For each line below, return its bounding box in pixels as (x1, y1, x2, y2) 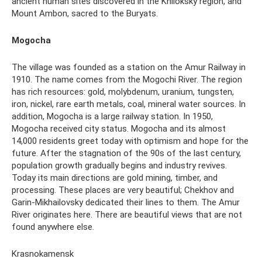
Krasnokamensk (12, 248, 74, 259)
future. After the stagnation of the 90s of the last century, (12, 147, 241, 158)
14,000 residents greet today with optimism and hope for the (12, 135, 249, 146)
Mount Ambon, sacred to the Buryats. (12, 8, 158, 19)
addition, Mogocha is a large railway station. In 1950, (12, 111, 213, 122)
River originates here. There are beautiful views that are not (12, 209, 242, 220)
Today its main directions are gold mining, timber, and (12, 172, 218, 183)
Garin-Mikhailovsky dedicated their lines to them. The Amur (12, 196, 240, 208)
